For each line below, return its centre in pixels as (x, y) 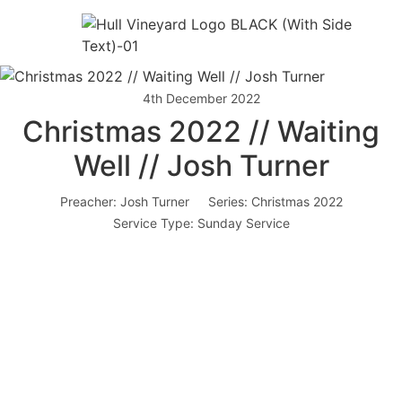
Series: (227, 201)
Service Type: (153, 223)
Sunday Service (243, 223)
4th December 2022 (201, 98)
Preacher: (88, 201)
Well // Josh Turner (201, 166)
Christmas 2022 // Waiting (201, 131)
